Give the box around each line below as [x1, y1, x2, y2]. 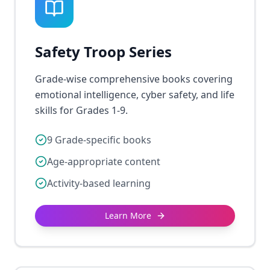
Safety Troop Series [35, 42, 172, 61]
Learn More [104, 210, 151, 221]
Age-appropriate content [47, 155, 160, 168]
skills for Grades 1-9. [35, 104, 128, 117]
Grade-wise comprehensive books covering [35, 72, 233, 86]
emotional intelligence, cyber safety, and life [35, 88, 234, 101]
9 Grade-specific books [47, 133, 151, 146]
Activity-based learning [47, 177, 151, 190]
